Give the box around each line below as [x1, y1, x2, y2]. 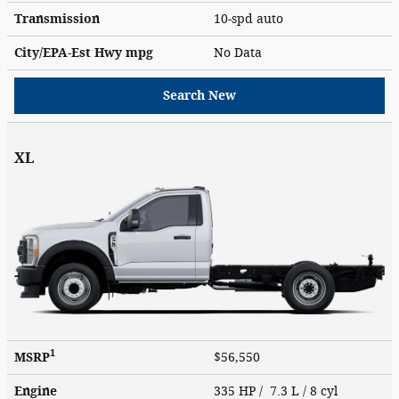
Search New [163, 87, 236, 103]
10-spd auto [214, 11, 287, 27]
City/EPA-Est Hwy [14, 45, 126, 61]
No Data [214, 45, 269, 61]
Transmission [14, 11, 100, 27]
